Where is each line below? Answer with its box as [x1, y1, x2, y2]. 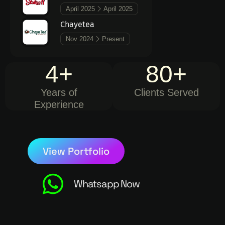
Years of [40, 87, 77, 98]
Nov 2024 [66, 35, 93, 43]
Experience [34, 99, 84, 110]
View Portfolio [43, 145, 109, 158]
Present [102, 35, 125, 43]
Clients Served [134, 87, 199, 98]
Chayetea [60, 20, 94, 30]
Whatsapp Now [74, 177, 140, 190]
